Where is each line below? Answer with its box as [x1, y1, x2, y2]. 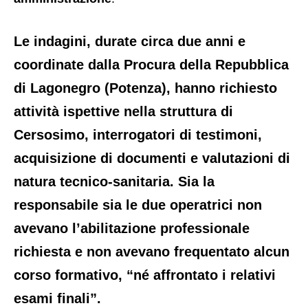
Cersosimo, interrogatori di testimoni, [14, 126, 262, 142]
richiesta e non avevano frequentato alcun [14, 243, 289, 259]
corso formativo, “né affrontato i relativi [14, 267, 276, 283]
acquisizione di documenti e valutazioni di [14, 150, 290, 166]
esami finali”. [14, 290, 101, 306]
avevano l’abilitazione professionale [14, 220, 250, 236]
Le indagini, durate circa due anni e [14, 33, 245, 49]
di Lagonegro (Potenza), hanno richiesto [14, 80, 277, 96]
